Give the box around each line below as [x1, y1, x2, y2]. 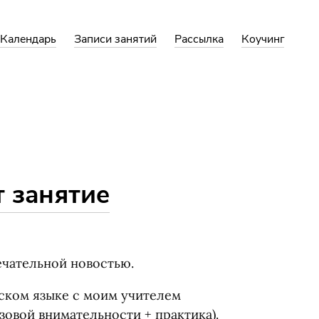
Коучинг [241, 31, 284, 47]
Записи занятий [74, 31, 157, 47]
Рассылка [174, 31, 224, 47]
